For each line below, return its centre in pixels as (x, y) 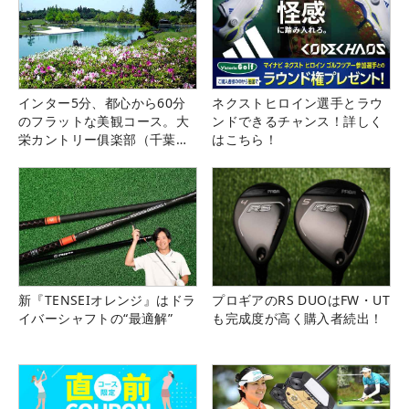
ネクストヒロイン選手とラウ (298, 102)
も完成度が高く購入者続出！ (298, 318)
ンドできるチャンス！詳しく (298, 121)
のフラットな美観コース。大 (104, 121)
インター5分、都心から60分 (102, 102)
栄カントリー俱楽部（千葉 (97, 139)
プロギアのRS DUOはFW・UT (301, 299)
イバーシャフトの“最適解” (96, 318)
